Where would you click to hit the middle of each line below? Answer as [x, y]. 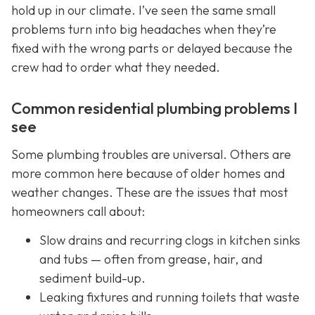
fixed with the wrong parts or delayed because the [152, 48]
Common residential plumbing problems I [154, 108]
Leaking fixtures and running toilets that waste [169, 297]
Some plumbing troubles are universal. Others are [151, 154]
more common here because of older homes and [148, 173]
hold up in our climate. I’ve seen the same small [143, 10]
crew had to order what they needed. [116, 67]
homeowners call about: [78, 211]
